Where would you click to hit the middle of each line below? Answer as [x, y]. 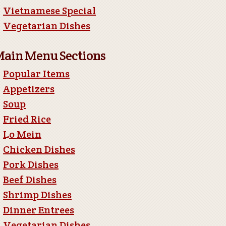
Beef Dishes [30, 180]
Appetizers [29, 89]
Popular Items [36, 74]
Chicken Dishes [39, 149]
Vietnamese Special [49, 11]
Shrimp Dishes [37, 195]
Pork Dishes [31, 164]
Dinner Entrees [39, 210]
